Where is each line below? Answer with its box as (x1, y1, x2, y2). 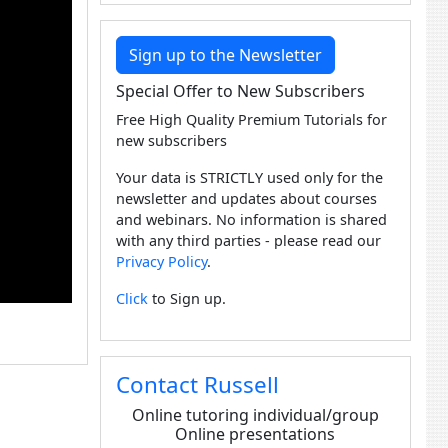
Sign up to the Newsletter (128, 44, 322, 66)
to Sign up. (147, 289, 226, 308)
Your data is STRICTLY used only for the (115, 168, 383, 187)
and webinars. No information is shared (115, 210, 387, 229)
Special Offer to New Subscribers (115, 80, 365, 102)
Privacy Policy (115, 252, 207, 271)
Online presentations (175, 423, 336, 445)
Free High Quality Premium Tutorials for (115, 110, 387, 129)
